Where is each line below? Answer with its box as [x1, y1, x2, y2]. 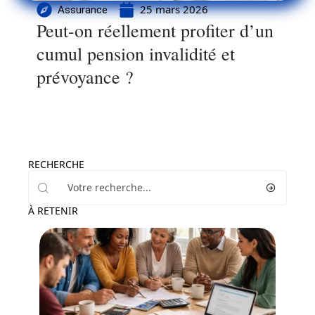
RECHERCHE [28, 157, 84, 171]
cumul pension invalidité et [37, 41, 235, 65]
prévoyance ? [37, 65, 134, 89]
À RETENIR [28, 204, 78, 217]
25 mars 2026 [140, 2, 208, 16]
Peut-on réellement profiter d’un [37, 18, 274, 42]
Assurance [58, 3, 108, 16]
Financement [56, 295, 112, 308]
